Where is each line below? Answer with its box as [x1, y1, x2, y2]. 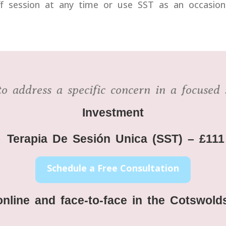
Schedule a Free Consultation [47, 161, 179, 174]
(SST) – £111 [147, 132, 224, 145]
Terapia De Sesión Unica [2, 132, 147, 145]
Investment [82, 106, 144, 119]
